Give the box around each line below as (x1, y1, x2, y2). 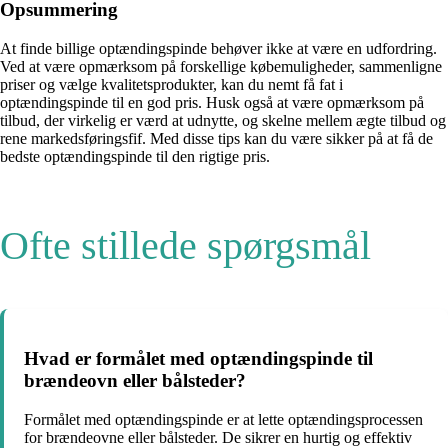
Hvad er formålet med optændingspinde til (24, 347, 373, 369)
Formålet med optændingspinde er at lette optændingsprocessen (24, 410, 423, 428)
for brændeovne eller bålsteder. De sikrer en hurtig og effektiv (24, 428, 412, 446)
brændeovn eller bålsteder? (24, 369, 246, 391)
